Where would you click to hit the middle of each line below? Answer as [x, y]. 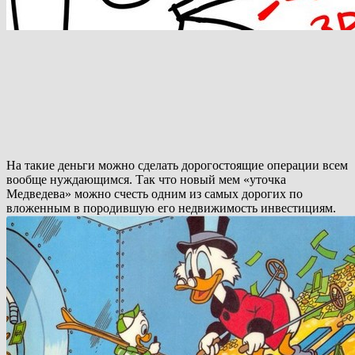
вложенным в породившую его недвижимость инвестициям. [171, 208]
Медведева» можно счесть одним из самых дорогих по [155, 194]
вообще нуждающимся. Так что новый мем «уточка [146, 180]
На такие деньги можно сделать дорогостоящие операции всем [177, 166]
